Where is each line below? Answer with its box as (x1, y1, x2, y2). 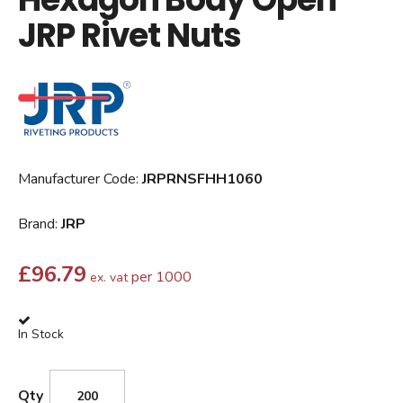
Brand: (18, 213, 61, 234)
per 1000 (131, 266, 192, 287)
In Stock (18, 325, 64, 343)
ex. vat (90, 268, 128, 286)
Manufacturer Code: (18, 168, 142, 189)
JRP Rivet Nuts (18, 12, 241, 58)
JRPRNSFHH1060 (142, 168, 263, 189)
